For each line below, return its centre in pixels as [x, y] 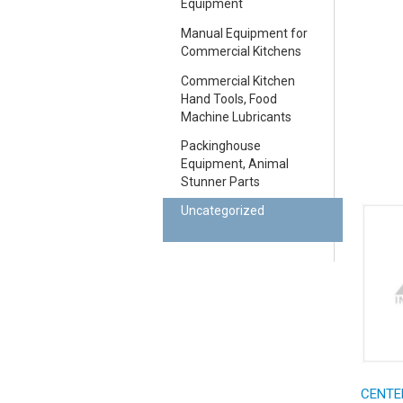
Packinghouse [220, 146]
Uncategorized [222, 211]
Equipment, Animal [234, 164]
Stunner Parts [220, 182]
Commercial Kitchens [241, 52]
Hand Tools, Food [228, 99]
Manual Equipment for [244, 34]
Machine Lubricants [236, 117]
